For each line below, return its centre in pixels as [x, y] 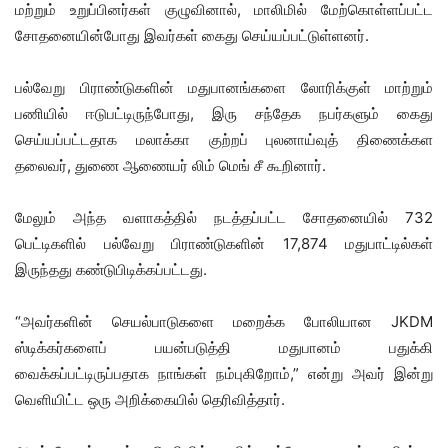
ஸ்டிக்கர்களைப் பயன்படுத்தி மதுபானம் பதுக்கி [224, 347]
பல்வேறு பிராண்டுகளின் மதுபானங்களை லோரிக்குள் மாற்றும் [224, 87]
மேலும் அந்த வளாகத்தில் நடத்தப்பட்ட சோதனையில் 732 [224, 217]
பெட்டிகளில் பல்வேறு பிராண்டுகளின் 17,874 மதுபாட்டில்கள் [224, 243]
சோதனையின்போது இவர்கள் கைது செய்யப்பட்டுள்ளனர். [192, 35]
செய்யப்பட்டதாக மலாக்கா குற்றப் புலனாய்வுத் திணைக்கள [224, 139]
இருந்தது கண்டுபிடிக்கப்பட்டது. [111, 269]
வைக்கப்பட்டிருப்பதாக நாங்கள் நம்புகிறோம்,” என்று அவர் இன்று [224, 373]
